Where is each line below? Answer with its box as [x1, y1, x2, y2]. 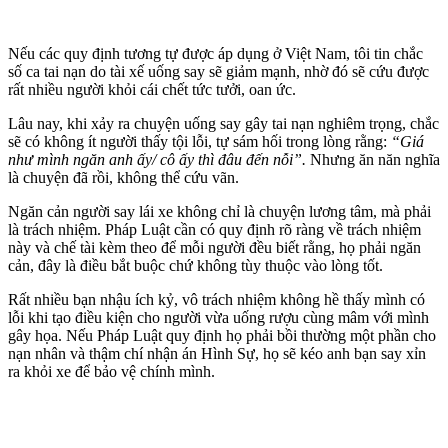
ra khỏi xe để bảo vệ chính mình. [8, 362, 215, 380]
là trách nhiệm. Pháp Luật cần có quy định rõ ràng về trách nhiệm [8, 220, 421, 238]
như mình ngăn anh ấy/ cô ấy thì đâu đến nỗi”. [8, 150, 306, 168]
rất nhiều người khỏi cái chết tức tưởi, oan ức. [8, 80, 296, 98]
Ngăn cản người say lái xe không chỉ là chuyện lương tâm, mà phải [8, 202, 431, 220]
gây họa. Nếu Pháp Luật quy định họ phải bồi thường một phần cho [8, 326, 436, 344]
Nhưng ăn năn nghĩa [306, 150, 440, 168]
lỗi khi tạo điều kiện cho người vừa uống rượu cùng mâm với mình [8, 308, 429, 326]
